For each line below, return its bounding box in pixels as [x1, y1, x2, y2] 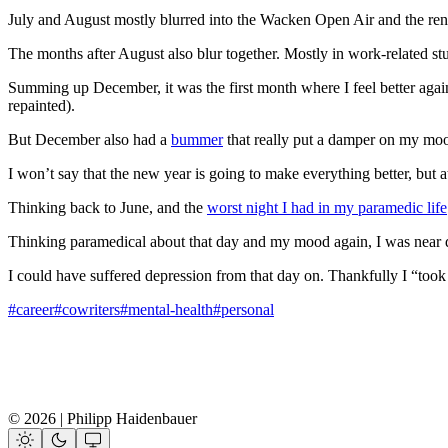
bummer [171, 130, 223, 148]
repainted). [8, 96, 75, 114]
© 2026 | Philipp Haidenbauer [8, 409, 197, 427]
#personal [213, 300, 274, 318]
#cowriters [54, 300, 120, 318]
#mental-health [120, 300, 213, 318]
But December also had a [8, 130, 171, 148]
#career [8, 300, 54, 318]
